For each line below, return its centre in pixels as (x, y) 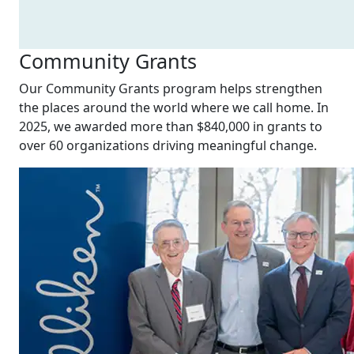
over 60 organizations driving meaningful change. (168, 145)
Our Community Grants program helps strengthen (171, 88)
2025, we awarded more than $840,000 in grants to (171, 126)
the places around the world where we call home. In (174, 107)
